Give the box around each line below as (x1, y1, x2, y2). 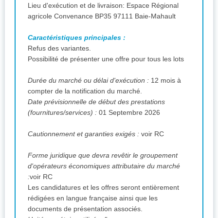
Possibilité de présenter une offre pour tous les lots (28, 54, 184, 63)
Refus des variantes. (28, 44, 91, 52)
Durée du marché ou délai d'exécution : (28, 76, 151, 84)
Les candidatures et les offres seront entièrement (28, 183, 179, 191)
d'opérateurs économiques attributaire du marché (28, 162, 180, 170)
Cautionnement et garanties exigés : (28, 129, 141, 138)
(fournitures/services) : (28, 108, 97, 116)
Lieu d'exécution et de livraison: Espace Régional (28, 1, 127, 9)
